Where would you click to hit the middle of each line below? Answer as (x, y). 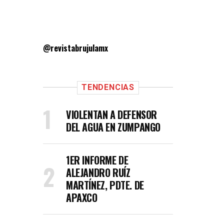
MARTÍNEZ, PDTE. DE (105, 185)
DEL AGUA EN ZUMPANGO (113, 127)
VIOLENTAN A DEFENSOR (112, 114)
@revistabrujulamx (75, 48)
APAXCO (82, 197)
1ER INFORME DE (97, 160)
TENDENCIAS (108, 87)
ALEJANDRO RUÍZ (98, 172)
